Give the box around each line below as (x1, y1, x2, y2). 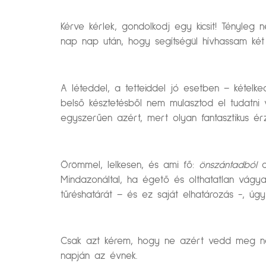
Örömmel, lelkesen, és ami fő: (61, 160, 199, 170)
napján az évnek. (61, 251, 138, 262)
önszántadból (199, 160, 257, 170)
